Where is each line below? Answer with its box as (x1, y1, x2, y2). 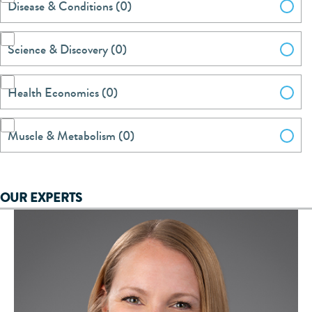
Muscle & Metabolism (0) (8, 126, 134, 145)
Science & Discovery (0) (8, 40, 127, 58)
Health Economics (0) (8, 83, 118, 102)
